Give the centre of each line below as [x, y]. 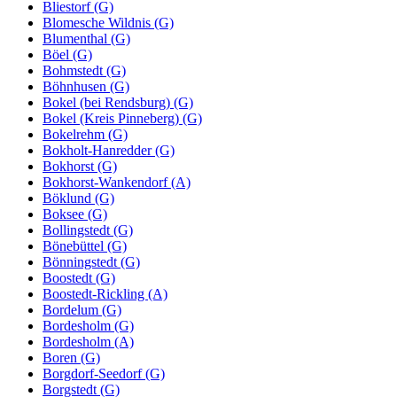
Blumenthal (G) [86, 38]
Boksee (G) [75, 214]
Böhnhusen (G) [86, 86]
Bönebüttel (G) [85, 245]
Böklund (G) [78, 198]
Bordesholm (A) [88, 341]
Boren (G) [71, 357]
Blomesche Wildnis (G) [108, 22]
